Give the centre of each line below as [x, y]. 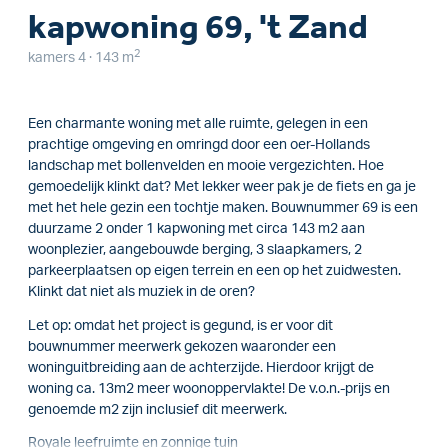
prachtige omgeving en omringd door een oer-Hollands [199, 145]
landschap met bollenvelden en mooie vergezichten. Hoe [206, 166]
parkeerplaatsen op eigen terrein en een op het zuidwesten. [214, 271]
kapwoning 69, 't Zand [198, 26]
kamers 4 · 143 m [81, 58]
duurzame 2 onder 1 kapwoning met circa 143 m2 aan [196, 229]
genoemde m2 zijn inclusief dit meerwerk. [157, 409]
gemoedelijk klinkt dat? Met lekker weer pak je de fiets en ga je [222, 187]
